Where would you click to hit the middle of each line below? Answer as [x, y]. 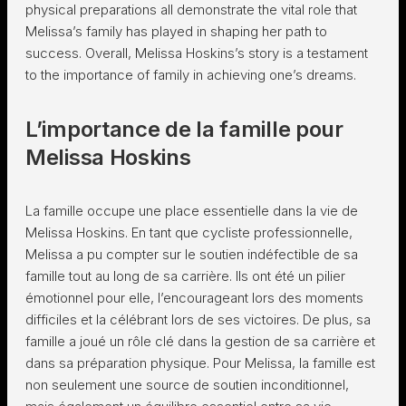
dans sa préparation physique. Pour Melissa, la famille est [200, 363]
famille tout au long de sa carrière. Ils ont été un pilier [185, 276]
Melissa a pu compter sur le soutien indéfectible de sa [192, 254]
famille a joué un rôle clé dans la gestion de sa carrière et [200, 341]
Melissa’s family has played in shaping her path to [176, 31]
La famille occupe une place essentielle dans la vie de [192, 211]
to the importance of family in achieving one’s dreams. [191, 75]
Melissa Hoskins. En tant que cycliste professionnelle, [189, 232]
